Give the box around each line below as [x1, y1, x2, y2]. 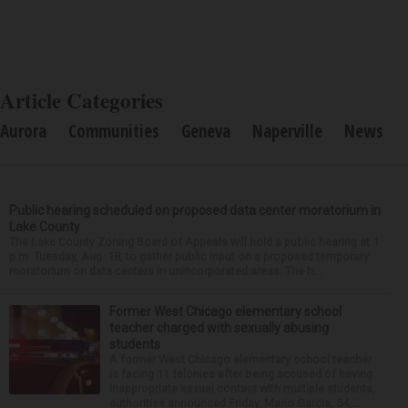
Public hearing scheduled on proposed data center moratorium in [9, 202, 381, 218]
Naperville [252, 118, 322, 143]
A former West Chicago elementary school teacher [109, 352, 372, 366]
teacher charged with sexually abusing [109, 320, 329, 335]
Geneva [181, 118, 230, 143]
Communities [68, 118, 159, 143]
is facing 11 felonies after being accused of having [109, 366, 372, 381]
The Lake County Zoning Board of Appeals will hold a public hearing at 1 [9, 234, 379, 249]
